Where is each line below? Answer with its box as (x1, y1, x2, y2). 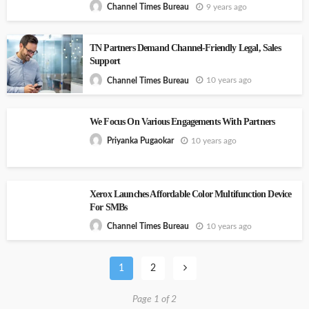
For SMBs (90, 201, 128, 212)
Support (90, 56, 121, 67)
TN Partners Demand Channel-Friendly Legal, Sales (90, 43, 281, 54)
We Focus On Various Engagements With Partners (90, 116, 275, 127)
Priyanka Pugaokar (107, 137, 174, 146)
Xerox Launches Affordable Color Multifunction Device (90, 188, 292, 199)
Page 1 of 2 (132, 295, 177, 305)
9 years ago (206, 2, 247, 11)
